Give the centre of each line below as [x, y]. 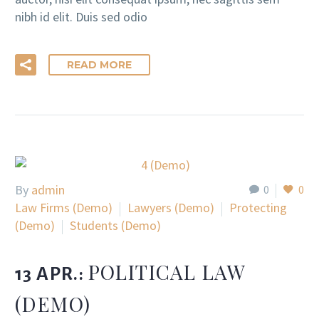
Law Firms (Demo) [64, 208]
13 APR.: [52, 274]
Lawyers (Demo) [171, 208]
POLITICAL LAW [167, 271]
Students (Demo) [115, 226]
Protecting [258, 208]
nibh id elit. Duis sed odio [81, 17]
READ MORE [99, 64]
